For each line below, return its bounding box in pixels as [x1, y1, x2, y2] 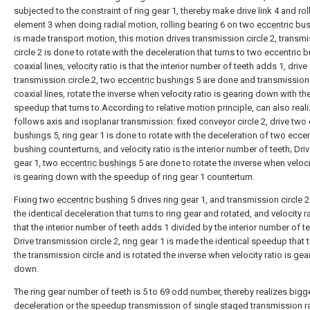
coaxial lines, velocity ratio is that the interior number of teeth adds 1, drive [14, 61, 307, 71]
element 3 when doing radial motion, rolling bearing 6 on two [14, 19, 257, 30]
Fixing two [14, 194, 57, 205]
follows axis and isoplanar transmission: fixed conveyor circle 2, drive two [14, 116, 309, 127]
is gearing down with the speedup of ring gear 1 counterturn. [14, 172, 255, 182]
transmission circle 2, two [14, 75, 118, 85]
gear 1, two [14, 158, 60, 168]
